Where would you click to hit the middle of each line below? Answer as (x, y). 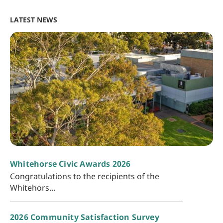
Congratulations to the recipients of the (85, 176)
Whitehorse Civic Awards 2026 (70, 164)
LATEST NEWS (34, 20)
